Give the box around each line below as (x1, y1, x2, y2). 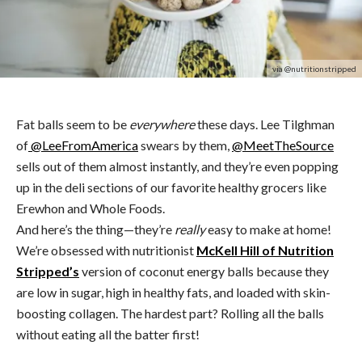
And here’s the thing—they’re (16, 221, 175, 237)
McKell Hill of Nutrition (196, 242, 334, 258)
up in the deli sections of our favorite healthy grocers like (16, 179, 326, 195)
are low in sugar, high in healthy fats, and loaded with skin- (16, 284, 330, 300)
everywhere (129, 116, 197, 132)
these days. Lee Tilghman (197, 116, 335, 132)
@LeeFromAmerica (28, 137, 138, 153)
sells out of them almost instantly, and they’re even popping (16, 158, 339, 174)
